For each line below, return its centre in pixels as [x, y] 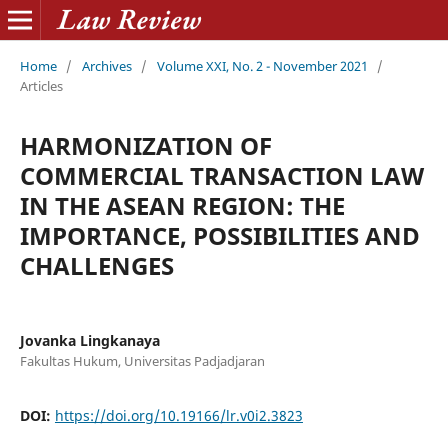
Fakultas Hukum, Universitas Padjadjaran [142, 360]
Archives [106, 65]
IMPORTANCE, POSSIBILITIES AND [219, 235]
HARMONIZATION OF [145, 145]
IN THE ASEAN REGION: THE [182, 205]
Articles [41, 85]
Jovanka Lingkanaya [89, 340]
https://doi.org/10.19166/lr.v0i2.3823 [178, 415]
